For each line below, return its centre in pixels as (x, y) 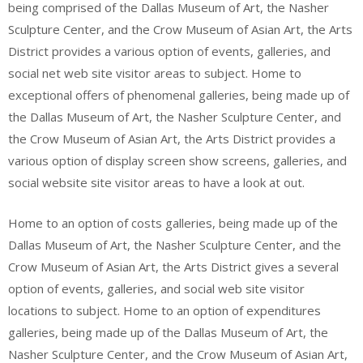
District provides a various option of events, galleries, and (169, 51)
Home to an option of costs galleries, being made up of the (173, 222)
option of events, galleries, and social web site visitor (156, 288)
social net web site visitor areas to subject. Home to (155, 73)
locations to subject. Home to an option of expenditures (164, 310)
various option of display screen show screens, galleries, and (177, 160)
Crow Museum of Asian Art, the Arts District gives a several (173, 266)
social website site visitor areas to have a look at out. (156, 182)
